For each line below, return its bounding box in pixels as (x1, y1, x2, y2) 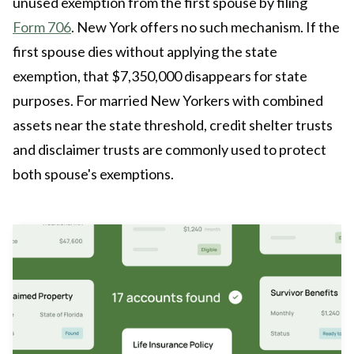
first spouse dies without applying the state (13, 43, 277, 61)
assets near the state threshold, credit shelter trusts (13, 116, 333, 134)
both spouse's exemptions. (13, 165, 174, 183)
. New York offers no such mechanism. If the (71, 18, 340, 36)
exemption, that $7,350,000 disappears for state (13, 67, 307, 85)
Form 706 (13, 18, 71, 36)
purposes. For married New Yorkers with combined (13, 92, 323, 110)
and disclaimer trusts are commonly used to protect (13, 141, 326, 159)
